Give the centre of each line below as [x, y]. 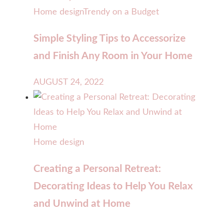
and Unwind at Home [82, 203]
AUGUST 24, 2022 [69, 82]
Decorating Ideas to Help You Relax [113, 186]
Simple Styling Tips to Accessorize [109, 38]
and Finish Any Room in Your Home [113, 56]
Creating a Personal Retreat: [97, 169]
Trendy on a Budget [121, 12]
